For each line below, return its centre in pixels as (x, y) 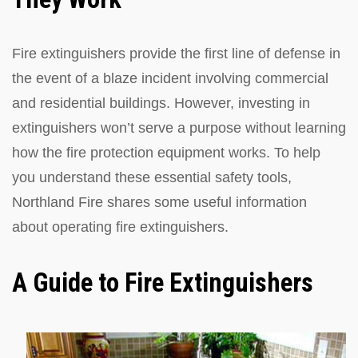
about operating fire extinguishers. (120, 227)
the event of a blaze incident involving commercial (170, 78)
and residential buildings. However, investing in (161, 103)
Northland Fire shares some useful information (159, 202)
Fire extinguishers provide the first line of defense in (176, 53)
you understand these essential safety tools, (152, 177)
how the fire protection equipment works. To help (166, 152)
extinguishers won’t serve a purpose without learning (179, 127)
